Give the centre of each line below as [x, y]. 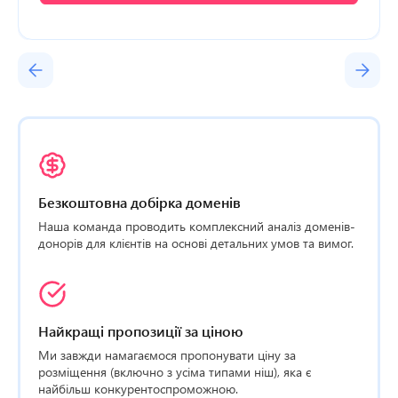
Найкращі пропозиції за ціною [141, 330]
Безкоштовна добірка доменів [139, 202]
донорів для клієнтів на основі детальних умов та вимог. [196, 243]
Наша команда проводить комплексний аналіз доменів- [197, 226]
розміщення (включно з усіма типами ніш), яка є [175, 371]
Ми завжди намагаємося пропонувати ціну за [167, 354]
